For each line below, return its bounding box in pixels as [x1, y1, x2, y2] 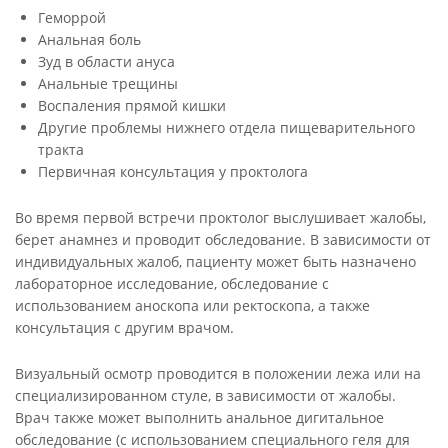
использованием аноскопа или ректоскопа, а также [15, 296, 370, 315]
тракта [38, 140, 84, 159]
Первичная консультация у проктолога [38, 162, 308, 181]
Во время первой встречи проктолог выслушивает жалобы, [15, 208, 426, 227]
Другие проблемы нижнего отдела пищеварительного [38, 118, 415, 137]
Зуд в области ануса [38, 52, 175, 71]
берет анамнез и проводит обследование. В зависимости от [15, 230, 431, 249]
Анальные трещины [38, 74, 178, 93]
